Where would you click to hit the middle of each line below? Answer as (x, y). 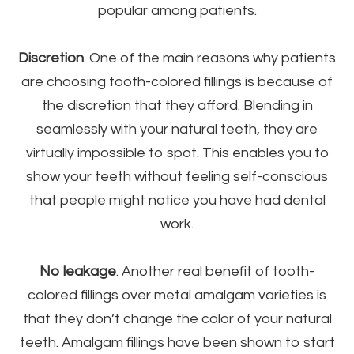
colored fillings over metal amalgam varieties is (177, 296)
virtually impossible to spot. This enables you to (177, 153)
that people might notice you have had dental (177, 201)
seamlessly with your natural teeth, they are (177, 130)
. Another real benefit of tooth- (215, 272)
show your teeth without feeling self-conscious (177, 177)
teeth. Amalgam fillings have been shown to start (177, 343)
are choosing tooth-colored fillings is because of (177, 82)
